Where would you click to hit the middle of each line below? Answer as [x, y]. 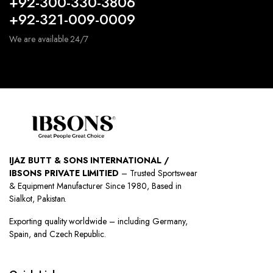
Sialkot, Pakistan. [38, 198]
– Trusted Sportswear [158, 173]
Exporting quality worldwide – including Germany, [98, 221]
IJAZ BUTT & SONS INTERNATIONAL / [90, 160]
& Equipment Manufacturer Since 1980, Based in [95, 186]
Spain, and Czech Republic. [58, 234]
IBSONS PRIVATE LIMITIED [64, 173]
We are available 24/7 [49, 39]
